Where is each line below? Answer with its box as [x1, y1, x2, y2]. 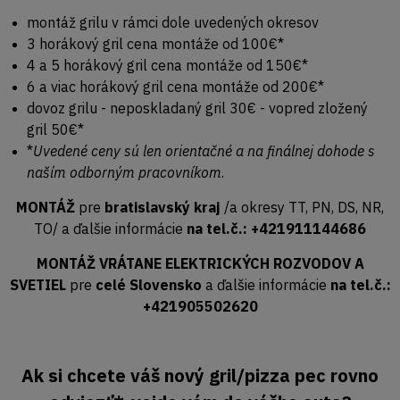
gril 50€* [27, 121, 84, 139]
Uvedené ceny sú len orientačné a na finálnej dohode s [33, 142, 375, 161]
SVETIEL [9, 276, 70, 295]
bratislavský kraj [104, 198, 224, 217]
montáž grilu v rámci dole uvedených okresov [27, 13, 319, 32]
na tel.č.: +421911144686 [187, 220, 366, 238]
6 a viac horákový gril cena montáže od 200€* [27, 78, 324, 96]
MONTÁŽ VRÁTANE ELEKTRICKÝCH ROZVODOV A [36, 254, 364, 273]
